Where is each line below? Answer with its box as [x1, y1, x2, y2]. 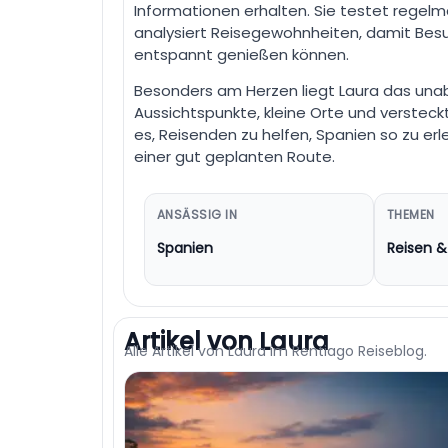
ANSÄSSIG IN [157, 205, 238, 223]
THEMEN [387, 205, 435, 223]
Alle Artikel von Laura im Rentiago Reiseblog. [124, 341, 427, 362]
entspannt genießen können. [134, 43, 349, 65]
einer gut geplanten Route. [134, 146, 335, 168]
